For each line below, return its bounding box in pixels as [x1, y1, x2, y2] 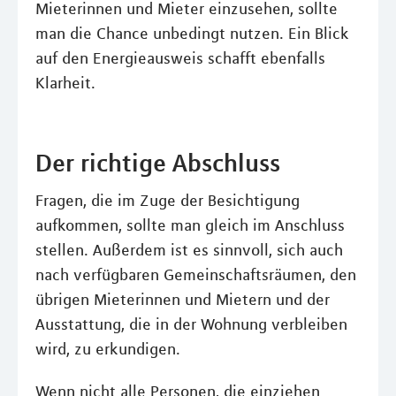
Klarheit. [35, 73, 95, 93]
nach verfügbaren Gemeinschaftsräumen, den [35, 265, 356, 285]
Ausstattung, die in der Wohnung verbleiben [35, 315, 347, 334]
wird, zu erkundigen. [35, 339, 180, 359]
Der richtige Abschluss [35, 148, 280, 178]
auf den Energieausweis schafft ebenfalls [35, 49, 325, 68]
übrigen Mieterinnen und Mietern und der [35, 290, 330, 309]
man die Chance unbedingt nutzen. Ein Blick [35, 24, 349, 43]
